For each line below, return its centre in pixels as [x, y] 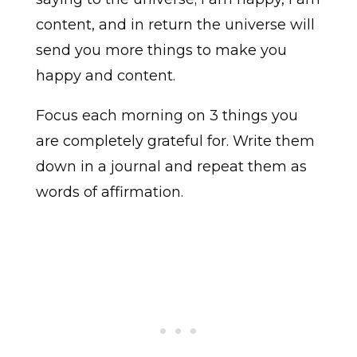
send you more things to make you [161, 51]
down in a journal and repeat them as [171, 167]
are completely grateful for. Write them [175, 141]
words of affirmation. [109, 192]
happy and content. [105, 76]
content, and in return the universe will [175, 25]
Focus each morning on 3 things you [167, 116]
